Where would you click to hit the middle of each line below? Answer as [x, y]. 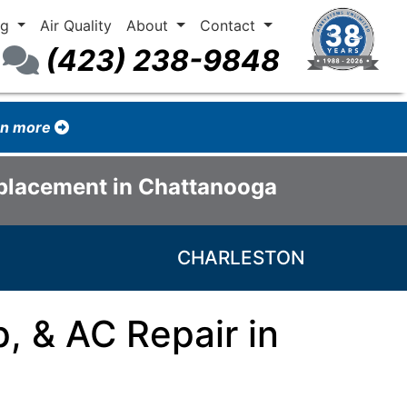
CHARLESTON [241, 258]
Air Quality [76, 25]
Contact [230, 25]
